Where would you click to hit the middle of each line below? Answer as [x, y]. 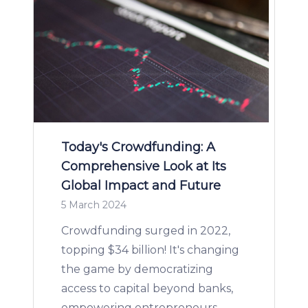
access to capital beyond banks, [147, 288]
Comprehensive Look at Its [144, 166]
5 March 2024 [94, 205]
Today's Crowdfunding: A [138, 147]
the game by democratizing [137, 269]
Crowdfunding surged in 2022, [146, 231]
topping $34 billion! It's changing [150, 250]
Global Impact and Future [141, 186]
